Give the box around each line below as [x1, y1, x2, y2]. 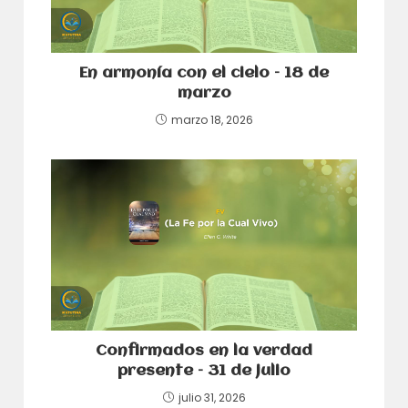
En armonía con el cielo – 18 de [79, 65, 329, 81]
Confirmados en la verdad [96, 343, 312, 360]
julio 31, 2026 [178, 390, 246, 406]
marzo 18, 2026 [170, 111, 253, 127]
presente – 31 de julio [117, 363, 291, 380]
